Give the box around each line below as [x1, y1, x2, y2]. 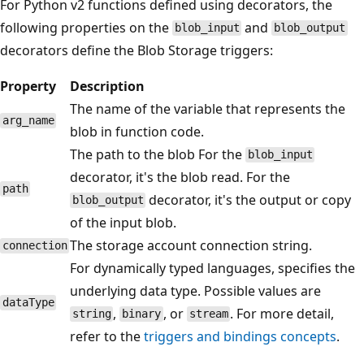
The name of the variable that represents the [70, 99, 345, 118]
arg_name [2, 114, 54, 128]
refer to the [70, 327, 144, 345]
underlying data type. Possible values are [70, 281, 321, 300]
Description [70, 76, 145, 95]
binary [122, 307, 162, 321]
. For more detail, [230, 304, 335, 323]
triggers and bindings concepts [144, 327, 336, 345]
